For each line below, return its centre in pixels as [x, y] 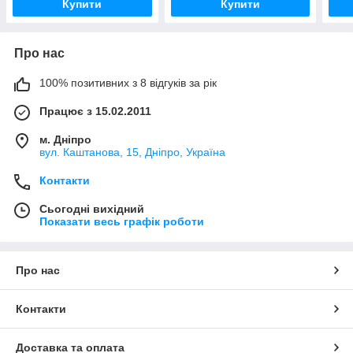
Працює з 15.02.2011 [95, 111]
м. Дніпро [65, 140]
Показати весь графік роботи [122, 222]
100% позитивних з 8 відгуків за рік [128, 83]
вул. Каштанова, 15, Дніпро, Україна [132, 152]
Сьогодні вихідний [92, 209]
